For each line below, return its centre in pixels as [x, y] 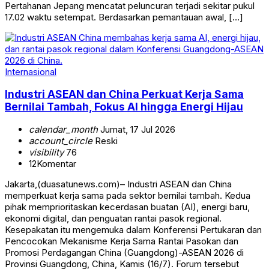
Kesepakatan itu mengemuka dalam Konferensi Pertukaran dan [133, 229]
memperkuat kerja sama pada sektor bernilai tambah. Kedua [128, 195]
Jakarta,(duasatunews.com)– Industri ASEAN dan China [118, 184]
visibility [46, 152]
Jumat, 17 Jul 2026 [137, 129]
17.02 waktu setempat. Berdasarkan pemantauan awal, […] [124, 17]
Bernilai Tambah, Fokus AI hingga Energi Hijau [124, 107]
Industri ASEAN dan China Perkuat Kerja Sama [124, 94]
